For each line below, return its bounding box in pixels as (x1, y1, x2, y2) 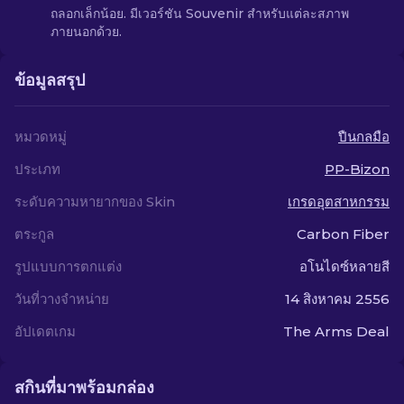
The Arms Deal (283, 323, 390, 340)
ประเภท (14, 161, 60, 178)
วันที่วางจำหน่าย (14, 290, 109, 308)
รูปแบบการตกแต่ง (14, 258, 122, 275)
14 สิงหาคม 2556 (285, 290, 390, 308)
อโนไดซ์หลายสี (299, 258, 390, 275)
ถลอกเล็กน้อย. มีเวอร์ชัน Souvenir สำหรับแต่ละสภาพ (50, 5, 349, 22)
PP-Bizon (325, 161, 390, 178)
